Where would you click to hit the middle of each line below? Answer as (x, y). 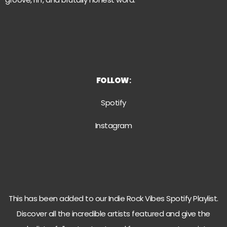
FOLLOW (112, 80)
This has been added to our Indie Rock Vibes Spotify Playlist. (113, 198)
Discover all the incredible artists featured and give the (113, 214)
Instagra (110, 125)
